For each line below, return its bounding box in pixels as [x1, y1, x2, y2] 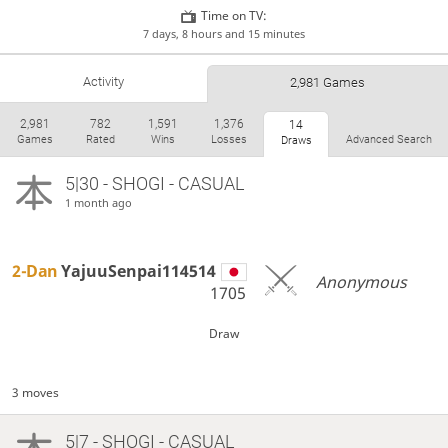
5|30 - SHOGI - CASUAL [64, 173, 244, 195]
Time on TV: [201, 7, 268, 25]
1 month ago [64, 195, 132, 211]
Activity [82, 73, 124, 89]
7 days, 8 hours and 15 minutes [143, 26, 305, 41]
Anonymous [315, 270, 407, 293]
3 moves [12, 384, 60, 402]
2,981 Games [290, 74, 366, 90]
